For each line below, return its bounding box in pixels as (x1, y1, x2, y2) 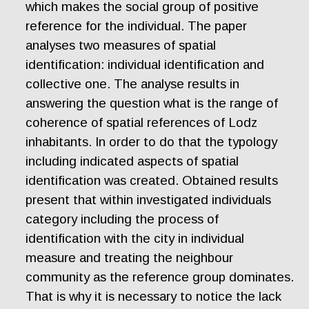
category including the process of (26, 211, 219, 226)
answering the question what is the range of (26, 95, 279, 110)
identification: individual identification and (26, 57, 265, 72)
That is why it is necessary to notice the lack (26, 288, 282, 303)
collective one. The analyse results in (26, 76, 240, 91)
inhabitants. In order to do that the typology (26, 134, 278, 149)
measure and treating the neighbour (26, 250, 234, 265)
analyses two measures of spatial (26, 37, 217, 52)
